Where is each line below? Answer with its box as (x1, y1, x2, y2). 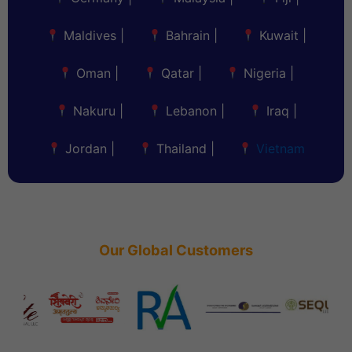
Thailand (156, 141, 207, 157)
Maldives (63, 27, 116, 44)
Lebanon (165, 103, 217, 119)
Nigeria (243, 65, 286, 82)
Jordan (64, 141, 107, 157)
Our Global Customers (99, 241, 253, 259)
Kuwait (259, 27, 299, 44)
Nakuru (73, 103, 116, 119)
